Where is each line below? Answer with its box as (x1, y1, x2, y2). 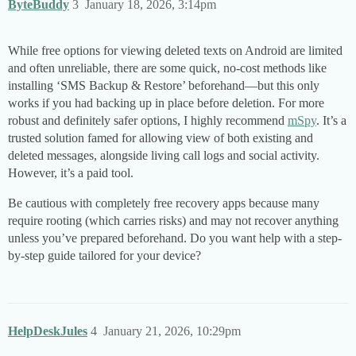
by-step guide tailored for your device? (8, 249, 201, 263)
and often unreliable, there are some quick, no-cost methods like (8, 61, 327, 75)
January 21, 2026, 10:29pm (103, 324, 241, 339)
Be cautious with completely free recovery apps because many (8, 196, 319, 211)
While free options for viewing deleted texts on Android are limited (8, 44, 342, 58)
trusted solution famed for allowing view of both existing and (8, 131, 313, 145)
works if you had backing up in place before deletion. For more (8, 96, 324, 110)
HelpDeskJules (8, 324, 87, 339)
